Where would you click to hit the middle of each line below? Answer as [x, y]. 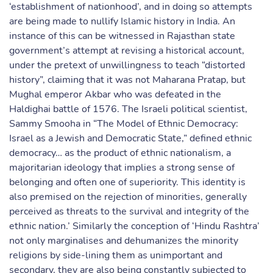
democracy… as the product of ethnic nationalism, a [120, 153]
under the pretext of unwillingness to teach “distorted [127, 65]
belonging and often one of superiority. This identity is [127, 182]
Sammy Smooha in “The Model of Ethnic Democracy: [124, 124]
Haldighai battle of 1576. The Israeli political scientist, [128, 109]
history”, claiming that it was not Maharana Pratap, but [127, 80]
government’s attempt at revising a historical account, [127, 51]
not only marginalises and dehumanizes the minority [124, 241]
